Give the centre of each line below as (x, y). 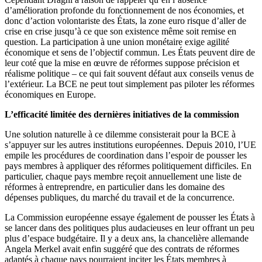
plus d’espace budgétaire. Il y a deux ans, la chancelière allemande (127, 239)
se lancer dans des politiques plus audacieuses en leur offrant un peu (130, 228)
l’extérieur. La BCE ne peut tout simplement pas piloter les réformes (130, 84)
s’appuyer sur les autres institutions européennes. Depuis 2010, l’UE (130, 145)
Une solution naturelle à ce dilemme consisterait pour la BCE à (120, 135)
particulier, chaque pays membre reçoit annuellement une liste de (123, 177)
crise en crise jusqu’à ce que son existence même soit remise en (120, 32)
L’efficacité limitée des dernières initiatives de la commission (122, 115)
